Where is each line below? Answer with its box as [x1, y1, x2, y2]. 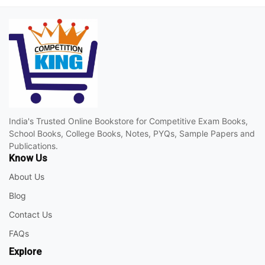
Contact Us [9, 209, 52, 220]
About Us [9, 172, 44, 182]
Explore [9, 246, 41, 258]
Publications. [9, 141, 58, 151]
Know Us [9, 153, 47, 164]
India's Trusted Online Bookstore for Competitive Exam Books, [9, 116, 248, 127]
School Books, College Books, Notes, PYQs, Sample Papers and [9, 128, 255, 139]
